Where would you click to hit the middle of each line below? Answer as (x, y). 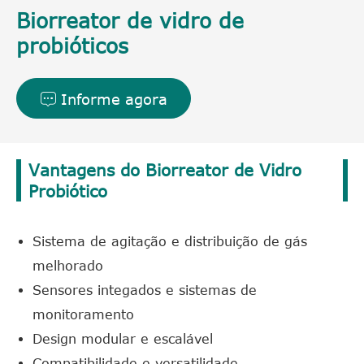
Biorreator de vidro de (130, 19)
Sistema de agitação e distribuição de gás (170, 241)
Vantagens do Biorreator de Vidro (165, 169)
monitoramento (83, 314)
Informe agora (111, 99)
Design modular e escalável (123, 338)
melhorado (68, 265)
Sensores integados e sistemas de (145, 290)
